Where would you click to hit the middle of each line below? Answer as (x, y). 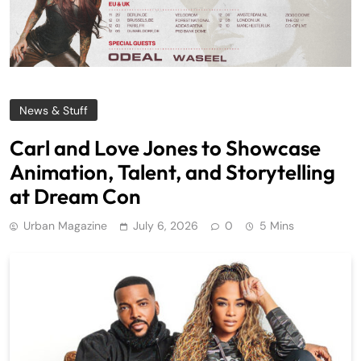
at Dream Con (75, 197)
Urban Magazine (65, 226)
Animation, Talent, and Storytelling (172, 172)
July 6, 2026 (166, 226)
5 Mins (277, 226)
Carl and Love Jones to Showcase (165, 148)
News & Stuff (54, 111)
